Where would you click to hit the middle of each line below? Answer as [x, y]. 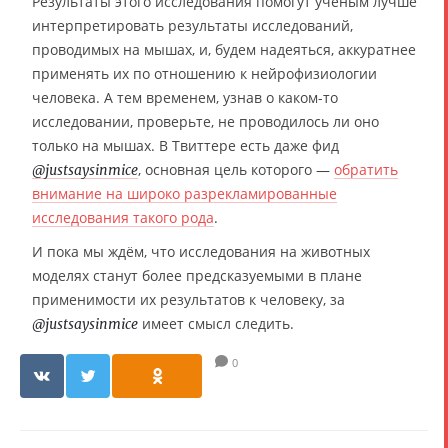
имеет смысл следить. [216, 323]
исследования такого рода [123, 217]
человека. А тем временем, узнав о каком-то [185, 97]
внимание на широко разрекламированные [184, 193]
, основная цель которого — [236, 169]
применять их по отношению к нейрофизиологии [204, 73]
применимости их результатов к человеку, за [188, 299]
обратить [366, 169]
